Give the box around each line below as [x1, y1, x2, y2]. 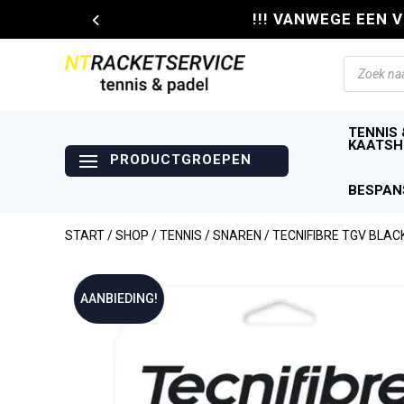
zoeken [343, 68, 390, 86]
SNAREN [213, 227, 262, 243]
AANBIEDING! [80, 290, 158, 306]
